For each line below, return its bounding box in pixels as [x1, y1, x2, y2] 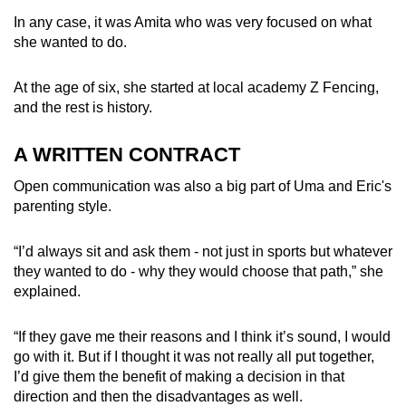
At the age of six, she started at [14, 79, 213, 95]
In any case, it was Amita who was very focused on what [14, 14, 372, 30]
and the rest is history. [14, 99, 152, 115]
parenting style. [14, 198, 111, 214]
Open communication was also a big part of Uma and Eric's [14, 178, 391, 194]
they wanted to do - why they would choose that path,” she [14, 263, 383, 279]
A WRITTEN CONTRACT [14, 142, 240, 166]
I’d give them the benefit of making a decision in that [14, 368, 344, 384]
